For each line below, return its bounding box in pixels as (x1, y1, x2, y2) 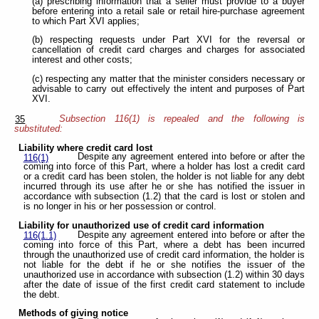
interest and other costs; (32, 55, 133, 66)
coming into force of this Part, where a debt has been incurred (23, 239, 305, 250)
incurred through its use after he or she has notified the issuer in (23, 182, 305, 192)
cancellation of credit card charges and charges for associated (32, 45, 305, 56)
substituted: (14, 123, 63, 134)
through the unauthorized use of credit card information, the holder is (23, 249, 305, 260)
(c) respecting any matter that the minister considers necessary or (32, 73, 305, 84)
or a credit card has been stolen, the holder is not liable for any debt (23, 172, 305, 182)
